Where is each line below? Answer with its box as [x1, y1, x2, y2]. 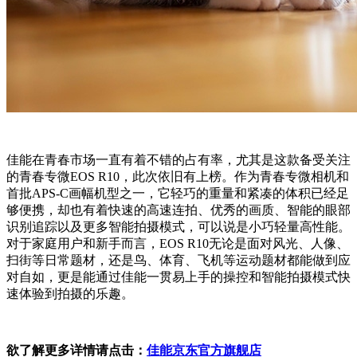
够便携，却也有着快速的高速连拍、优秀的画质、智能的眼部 [6, 203, 351, 218]
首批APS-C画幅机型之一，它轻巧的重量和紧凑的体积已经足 [6, 186, 349, 201]
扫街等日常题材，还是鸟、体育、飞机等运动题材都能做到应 [6, 253, 351, 268]
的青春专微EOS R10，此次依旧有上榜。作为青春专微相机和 [6, 170, 349, 184]
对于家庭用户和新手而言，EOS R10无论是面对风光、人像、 [6, 237, 349, 251]
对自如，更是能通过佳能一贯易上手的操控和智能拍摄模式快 [6, 270, 351, 284]
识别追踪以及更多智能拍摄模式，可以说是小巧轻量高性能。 [6, 220, 351, 234]
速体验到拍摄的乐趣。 [6, 287, 134, 301]
